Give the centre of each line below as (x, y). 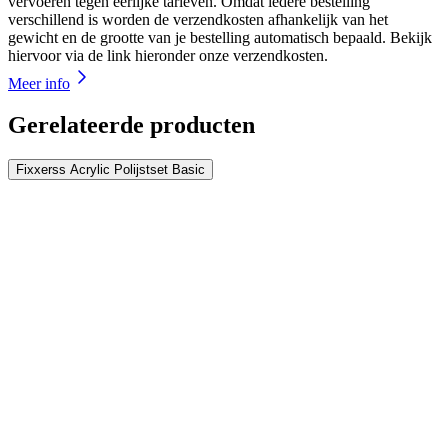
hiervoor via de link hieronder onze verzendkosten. (168, 55)
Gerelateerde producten (131, 125)
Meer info (39, 83)
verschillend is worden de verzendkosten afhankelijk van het (198, 19)
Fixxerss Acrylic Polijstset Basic (110, 170)
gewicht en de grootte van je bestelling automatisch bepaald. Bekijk (220, 37)
